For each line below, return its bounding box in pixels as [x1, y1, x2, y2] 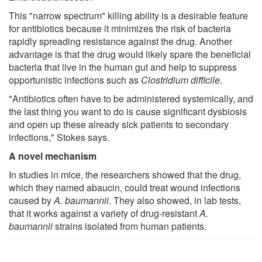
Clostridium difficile [141, 73, 220, 87]
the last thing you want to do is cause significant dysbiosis [9, 104, 247, 118]
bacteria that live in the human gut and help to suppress [9, 60, 237, 74]
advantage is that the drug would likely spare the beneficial [9, 47, 251, 61]
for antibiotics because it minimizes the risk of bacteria [9, 21, 231, 35]
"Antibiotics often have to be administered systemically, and [9, 91, 253, 105]
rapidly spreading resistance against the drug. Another [9, 34, 232, 48]
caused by [9, 193, 54, 207]
